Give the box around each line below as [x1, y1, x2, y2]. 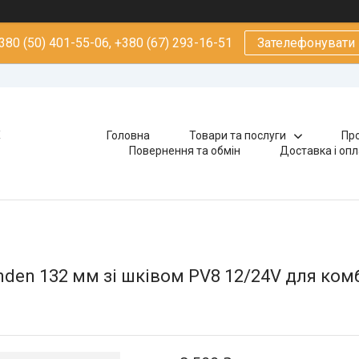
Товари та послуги [188, 129, 286, 142]
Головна [106, 129, 150, 142]
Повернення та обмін [129, 144, 241, 157]
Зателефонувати [257, 35, 355, 50]
